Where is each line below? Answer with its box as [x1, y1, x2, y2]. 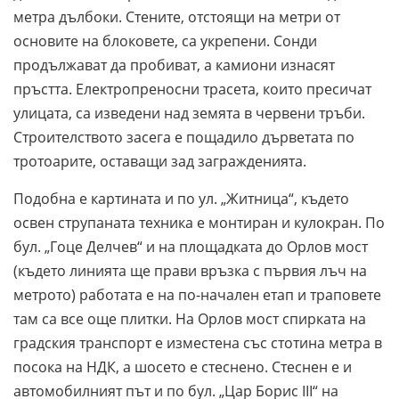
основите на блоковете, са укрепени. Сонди [13, 30, 317, 51]
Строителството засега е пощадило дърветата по [13, 126, 354, 147]
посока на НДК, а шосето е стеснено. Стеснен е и [13, 356, 352, 377]
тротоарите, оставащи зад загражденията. [13, 151, 306, 171]
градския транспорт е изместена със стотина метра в [13, 332, 382, 353]
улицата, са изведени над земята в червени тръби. [13, 102, 365, 123]
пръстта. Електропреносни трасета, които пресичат [13, 78, 371, 99]
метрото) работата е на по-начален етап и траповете [13, 284, 381, 305]
